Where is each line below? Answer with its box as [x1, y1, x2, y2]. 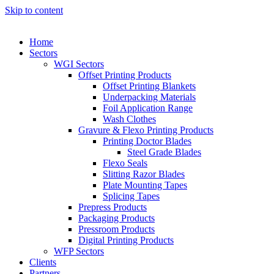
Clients [29, 257, 56, 267]
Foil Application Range [103, 103, 193, 113]
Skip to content [5, 5, 63, 15]
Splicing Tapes [103, 191, 160, 201]
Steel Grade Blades [127, 147, 201, 157]
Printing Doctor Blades [103, 136, 191, 146]
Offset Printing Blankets [103, 81, 196, 91]
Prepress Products [78, 202, 147, 212]
